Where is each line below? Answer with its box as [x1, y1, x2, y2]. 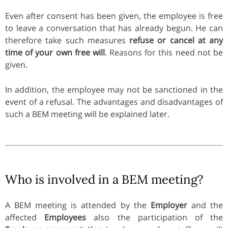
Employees [44, 211, 87, 223]
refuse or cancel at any [129, 34, 223, 46]
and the [187, 199, 223, 211]
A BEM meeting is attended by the [5, 199, 151, 211]
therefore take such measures [5, 34, 129, 46]
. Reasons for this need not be [104, 46, 223, 58]
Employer [150, 199, 187, 211]
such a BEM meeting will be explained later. [5, 108, 169, 120]
